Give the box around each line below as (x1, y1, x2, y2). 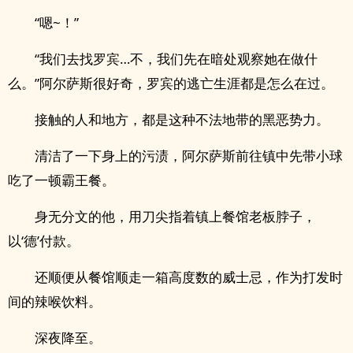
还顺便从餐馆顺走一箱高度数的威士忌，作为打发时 (35, 268, 343, 286)
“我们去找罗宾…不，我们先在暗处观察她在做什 (35, 50, 318, 68)
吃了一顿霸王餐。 (8, 171, 115, 189)
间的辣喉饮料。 (8, 292, 102, 310)
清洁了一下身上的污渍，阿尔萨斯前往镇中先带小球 (35, 147, 343, 165)
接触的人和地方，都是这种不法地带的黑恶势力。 (35, 110, 329, 128)
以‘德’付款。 (8, 232, 80, 250)
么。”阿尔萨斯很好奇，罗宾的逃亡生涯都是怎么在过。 (8, 74, 334, 92)
